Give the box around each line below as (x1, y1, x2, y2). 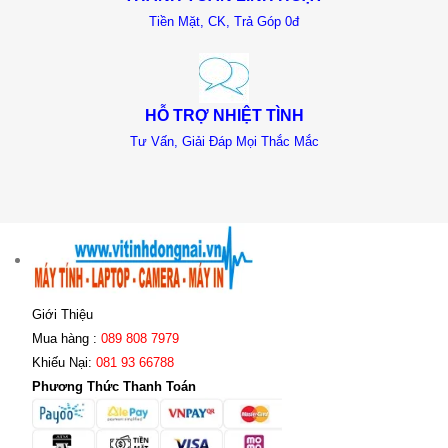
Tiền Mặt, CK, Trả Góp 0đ (149, 13, 299, 29)
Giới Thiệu (32, 307, 93, 323)
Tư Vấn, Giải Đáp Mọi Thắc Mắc (129, 133, 319, 149)
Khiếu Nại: (32, 355, 96, 371)
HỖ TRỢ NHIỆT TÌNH (144, 106, 304, 124)
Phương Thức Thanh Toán (32, 379, 196, 395)
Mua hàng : (32, 331, 101, 347)
